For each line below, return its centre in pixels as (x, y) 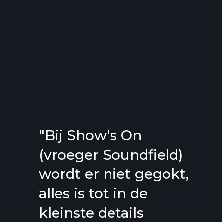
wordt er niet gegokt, (114, 174)
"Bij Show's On (90, 136)
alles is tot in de (93, 194)
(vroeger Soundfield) (111, 155)
